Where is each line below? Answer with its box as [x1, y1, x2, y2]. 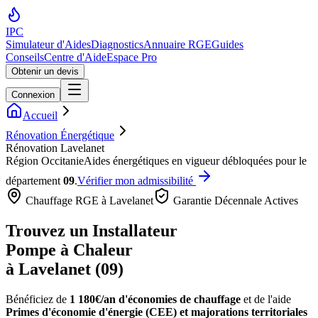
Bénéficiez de [6, 292, 70, 305]
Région [6, 155, 41, 167]
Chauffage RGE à [23, 194, 109, 207]
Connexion [11, 89, 55, 100]
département [6, 175, 63, 187]
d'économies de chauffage [116, 292, 241, 305]
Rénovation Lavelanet [6, 142, 104, 154]
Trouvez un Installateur [6, 221, 177, 240]
